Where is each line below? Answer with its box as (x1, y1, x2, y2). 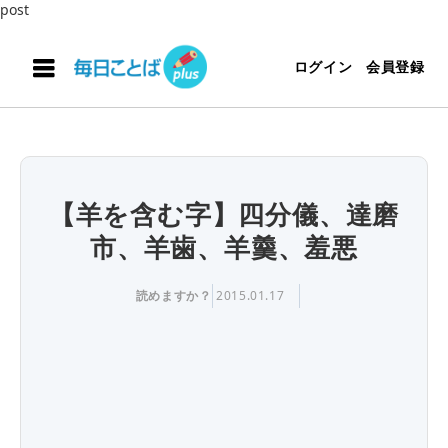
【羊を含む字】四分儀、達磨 (48, 196, 400, 232)
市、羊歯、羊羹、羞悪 (90, 229, 358, 265)
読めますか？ (135, 287, 212, 304)
